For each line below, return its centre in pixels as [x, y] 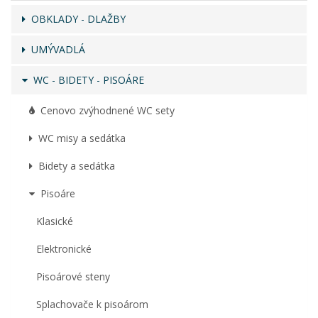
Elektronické [64, 249]
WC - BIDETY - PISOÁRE [86, 80]
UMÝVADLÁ [55, 49]
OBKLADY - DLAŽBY [76, 19]
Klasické [55, 221]
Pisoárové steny [73, 276]
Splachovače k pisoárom [92, 304]
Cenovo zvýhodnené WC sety [105, 110]
